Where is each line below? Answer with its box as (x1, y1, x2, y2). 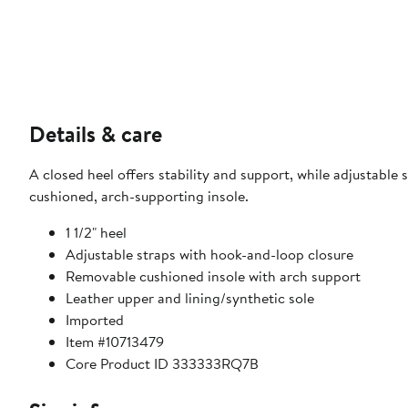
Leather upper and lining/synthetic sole (66, 288, 314, 309)
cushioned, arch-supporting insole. (29, 186, 249, 207)
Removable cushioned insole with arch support (66, 266, 361, 287)
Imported (66, 310, 124, 331)
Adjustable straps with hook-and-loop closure (66, 244, 353, 265)
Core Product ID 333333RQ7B (66, 353, 259, 374)
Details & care (29, 118, 162, 150)
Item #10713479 (66, 331, 164, 352)
